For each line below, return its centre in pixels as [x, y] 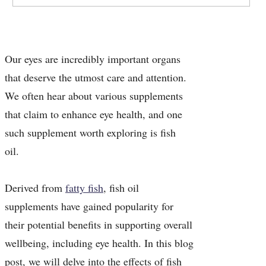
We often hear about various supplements [94, 96]
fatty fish [84, 188]
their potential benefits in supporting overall [99, 225]
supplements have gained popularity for [89, 206]
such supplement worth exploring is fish [90, 133]
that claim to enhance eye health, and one [94, 114]
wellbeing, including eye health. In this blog [99, 243]
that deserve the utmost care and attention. [96, 77]
